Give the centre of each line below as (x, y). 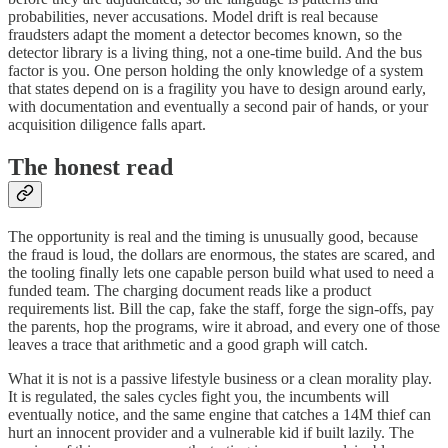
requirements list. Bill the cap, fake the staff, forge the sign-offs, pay (221, 308)
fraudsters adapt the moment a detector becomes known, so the (205, 34)
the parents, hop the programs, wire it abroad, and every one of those (224, 326)
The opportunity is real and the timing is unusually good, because (213, 236)
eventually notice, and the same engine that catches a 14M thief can (219, 414)
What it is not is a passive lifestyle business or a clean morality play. (220, 378)
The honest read (90, 166)
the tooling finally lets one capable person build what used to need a (221, 272)
